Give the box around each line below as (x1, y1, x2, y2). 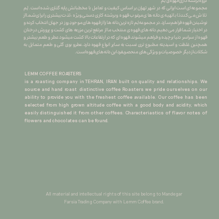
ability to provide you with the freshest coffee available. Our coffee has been (24, 93, 207, 100)
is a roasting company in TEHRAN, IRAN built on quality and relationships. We (24, 78, 207, 84)
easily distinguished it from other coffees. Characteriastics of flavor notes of (24, 109, 207, 115)
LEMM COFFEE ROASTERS (24, 70, 81, 76)
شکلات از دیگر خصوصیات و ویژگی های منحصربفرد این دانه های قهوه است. (75, 48, 207, 56)
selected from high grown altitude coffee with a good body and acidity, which (24, 101, 207, 108)
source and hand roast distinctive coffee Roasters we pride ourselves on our (24, 86, 207, 92)
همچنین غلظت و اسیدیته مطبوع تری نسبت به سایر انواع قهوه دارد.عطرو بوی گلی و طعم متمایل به (23, 41, 207, 49)
